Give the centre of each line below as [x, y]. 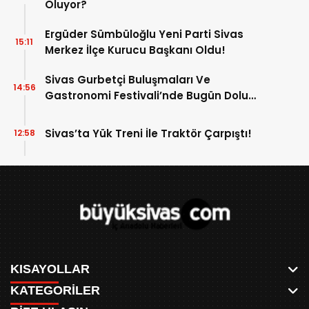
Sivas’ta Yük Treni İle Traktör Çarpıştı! [148, 133]
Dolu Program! [84, 112]
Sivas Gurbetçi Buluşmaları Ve [128, 80]
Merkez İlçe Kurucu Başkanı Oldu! [135, 50]
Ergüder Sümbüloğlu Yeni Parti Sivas [144, 34]
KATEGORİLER [55, 291]
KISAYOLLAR [50, 269]
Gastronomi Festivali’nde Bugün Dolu [147, 96]
